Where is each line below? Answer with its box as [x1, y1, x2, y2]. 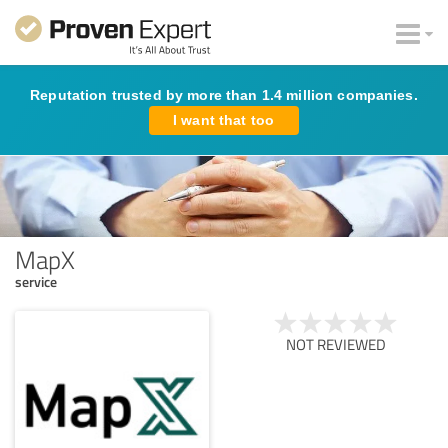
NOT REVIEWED [286, 333, 386, 355]
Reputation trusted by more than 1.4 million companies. [30, 87, 418, 103]
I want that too [173, 112, 275, 128]
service [15, 271, 57, 291]
